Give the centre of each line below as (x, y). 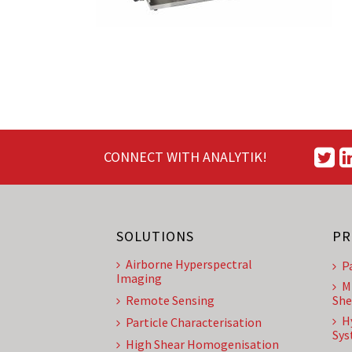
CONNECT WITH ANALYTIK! (185, 157)
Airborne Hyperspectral (189, 264)
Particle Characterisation (194, 322)
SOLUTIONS (155, 236)
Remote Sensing (170, 300)
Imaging (139, 278)
